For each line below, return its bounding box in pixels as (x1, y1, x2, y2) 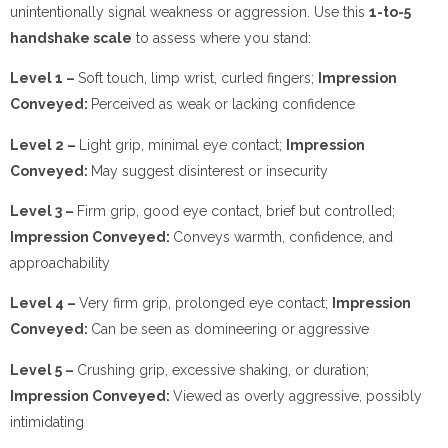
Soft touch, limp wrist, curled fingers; (78, 70, 318, 87)
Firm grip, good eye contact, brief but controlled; (77, 202, 395, 219)
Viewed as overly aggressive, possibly (173, 387, 422, 404)
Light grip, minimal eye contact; (79, 136, 286, 153)
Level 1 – (10, 70, 78, 87)
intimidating (10, 413, 84, 430)
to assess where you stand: (132, 29, 311, 46)
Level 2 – (10, 136, 79, 153)
